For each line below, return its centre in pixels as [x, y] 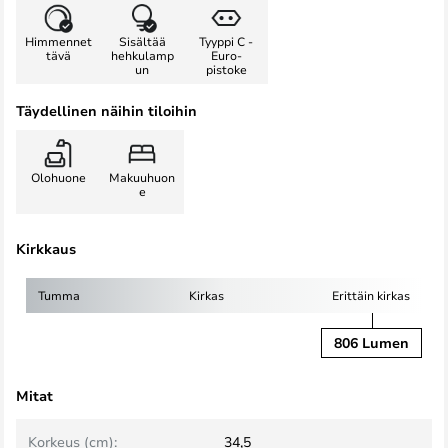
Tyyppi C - [226, 41]
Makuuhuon [142, 177]
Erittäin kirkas [371, 295]
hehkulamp [142, 55]
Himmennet [58, 41]
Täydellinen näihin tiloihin [106, 110]
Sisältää [142, 41]
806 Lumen [371, 342]
